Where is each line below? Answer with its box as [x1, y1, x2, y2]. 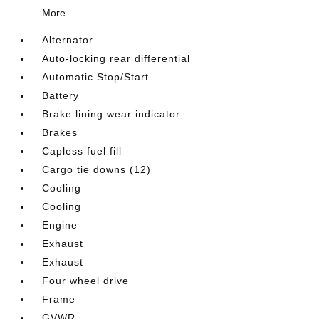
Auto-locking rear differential [42, 53, 191, 64]
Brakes [42, 127, 78, 138]
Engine [42, 219, 78, 231]
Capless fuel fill [42, 145, 122, 157]
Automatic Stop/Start [42, 71, 150, 83]
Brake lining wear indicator [42, 108, 181, 120]
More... [42, 7, 75, 19]
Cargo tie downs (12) [42, 164, 152, 175]
